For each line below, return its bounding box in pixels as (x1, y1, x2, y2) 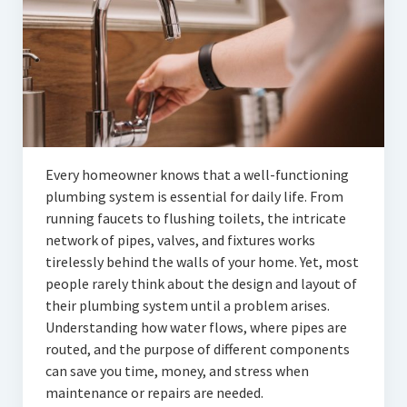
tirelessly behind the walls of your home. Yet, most (45, 253, 359, 272)
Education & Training (25, 84, 136, 97)
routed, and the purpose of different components (45, 340, 350, 359)
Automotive (25, 45, 89, 59)
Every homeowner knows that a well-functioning (45, 165, 349, 184)
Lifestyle (25, 122, 67, 135)
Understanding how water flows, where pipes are (45, 318, 347, 337)
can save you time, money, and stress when (45, 362, 309, 381)
